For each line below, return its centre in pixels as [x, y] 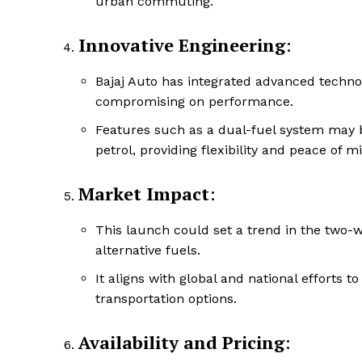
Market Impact [144, 194]
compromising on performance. [194, 102]
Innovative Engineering [182, 45]
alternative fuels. [148, 250]
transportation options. [166, 299]
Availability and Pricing [181, 343]
